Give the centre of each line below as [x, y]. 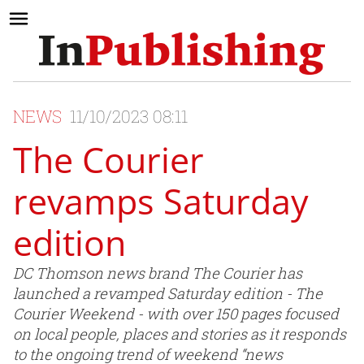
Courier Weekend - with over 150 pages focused [176, 314]
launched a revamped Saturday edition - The [168, 294]
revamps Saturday [161, 201]
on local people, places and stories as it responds [180, 334]
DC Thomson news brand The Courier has [158, 273]
